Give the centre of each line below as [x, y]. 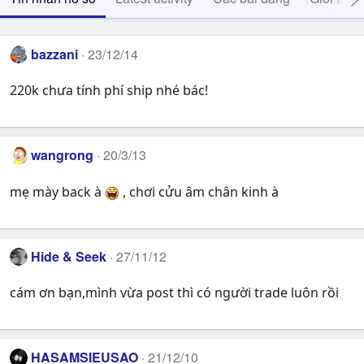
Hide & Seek [69, 256]
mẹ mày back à [57, 191]
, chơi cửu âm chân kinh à [199, 191]
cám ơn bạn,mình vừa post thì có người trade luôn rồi [174, 293]
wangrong [63, 155]
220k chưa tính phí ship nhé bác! [109, 91]
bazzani [55, 54]
